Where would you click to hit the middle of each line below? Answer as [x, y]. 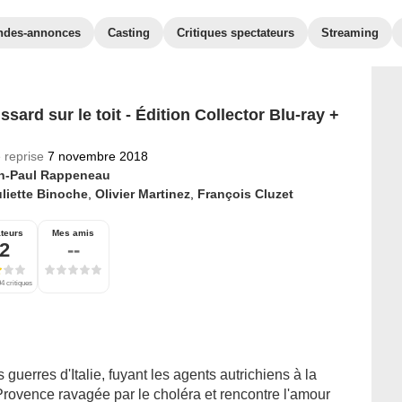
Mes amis [73, 233]
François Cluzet [245, 194]
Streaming [350, 33]
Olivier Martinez [142, 194]
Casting [129, 33]
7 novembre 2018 [97, 156]
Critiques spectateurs [236, 33]
